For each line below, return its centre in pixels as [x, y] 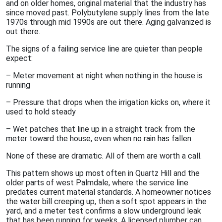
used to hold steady [41, 112]
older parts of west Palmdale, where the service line [97, 183]
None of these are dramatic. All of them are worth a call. [104, 156]
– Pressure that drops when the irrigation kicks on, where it [108, 103]
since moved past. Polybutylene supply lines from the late [108, 13]
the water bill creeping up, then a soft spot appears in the [106, 202]
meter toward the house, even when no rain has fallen [99, 139]
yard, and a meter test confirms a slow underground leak [104, 211]
